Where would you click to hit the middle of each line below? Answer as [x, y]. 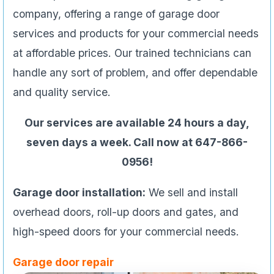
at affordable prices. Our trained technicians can [132, 53]
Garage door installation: [79, 193]
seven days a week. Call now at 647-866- [137, 143]
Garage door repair [63, 262]
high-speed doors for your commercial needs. [126, 232]
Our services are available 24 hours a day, [137, 123]
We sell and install [192, 193]
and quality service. [62, 92]
